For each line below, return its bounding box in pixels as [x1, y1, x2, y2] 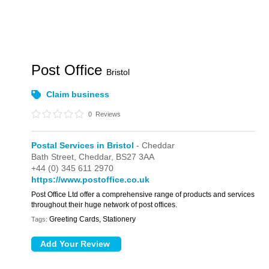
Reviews [94, 110, 121, 118]
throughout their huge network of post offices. [31, 201, 178, 209]
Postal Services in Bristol [31, 141, 134, 150]
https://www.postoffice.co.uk [31, 175, 150, 184]
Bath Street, [31, 152, 79, 162]
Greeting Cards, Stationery [49, 215, 136, 223]
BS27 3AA [116, 152, 155, 162]
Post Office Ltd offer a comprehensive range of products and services [31, 190, 255, 199]
